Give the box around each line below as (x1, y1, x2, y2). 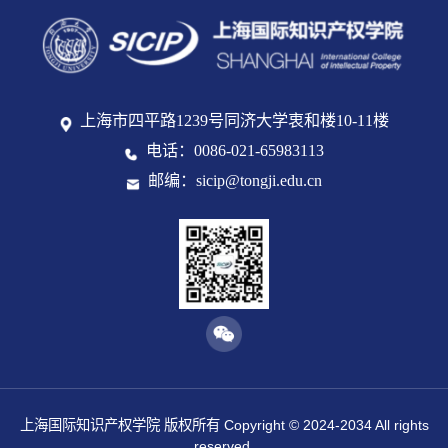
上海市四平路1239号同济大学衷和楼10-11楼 (80, 112, 390, 131)
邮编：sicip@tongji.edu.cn (147, 172, 322, 191)
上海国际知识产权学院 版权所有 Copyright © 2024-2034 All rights (19, 416, 429, 433)
